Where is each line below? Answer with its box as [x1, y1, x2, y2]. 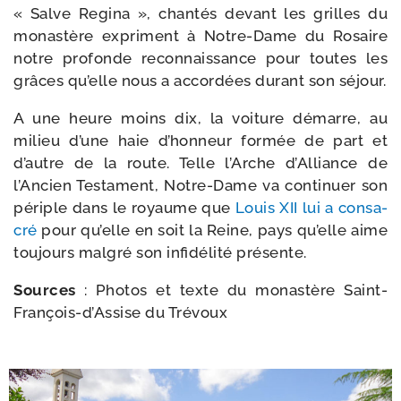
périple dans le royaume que [13, 199, 235, 217]
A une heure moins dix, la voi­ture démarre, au [13, 109, 388, 127]
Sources [13, 281, 76, 299]
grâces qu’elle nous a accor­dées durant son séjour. [13, 72, 386, 90]
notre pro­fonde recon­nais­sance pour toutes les [13, 49, 388, 67]
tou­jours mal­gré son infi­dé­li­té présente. [13, 243, 307, 261]
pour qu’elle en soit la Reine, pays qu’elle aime [37, 221, 388, 239]
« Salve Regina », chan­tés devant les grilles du [13, 4, 388, 22]
